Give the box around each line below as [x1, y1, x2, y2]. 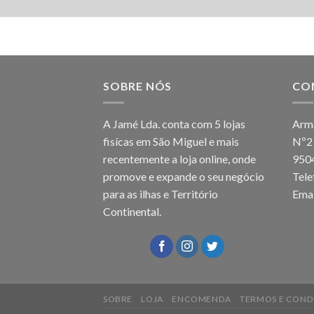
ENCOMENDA [172, 294, 231, 305]
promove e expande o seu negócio [103, 170, 264, 184]
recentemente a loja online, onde [103, 152, 256, 166]
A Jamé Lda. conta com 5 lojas [103, 117, 245, 131]
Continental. [103, 205, 161, 219]
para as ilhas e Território [103, 187, 218, 201]
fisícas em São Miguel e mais [103, 135, 239, 149]
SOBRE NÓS [103, 78, 172, 93]
